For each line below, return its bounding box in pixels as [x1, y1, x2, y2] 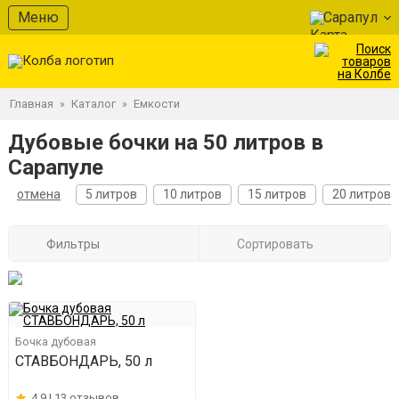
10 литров [163, 187, 222, 201]
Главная [10, 97, 53, 110]
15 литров [248, 187, 306, 201]
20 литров [332, 187, 391, 201]
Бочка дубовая [15, 335, 96, 349]
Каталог [71, 97, 116, 110]
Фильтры [45, 236, 100, 251]
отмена [17, 187, 61, 201]
